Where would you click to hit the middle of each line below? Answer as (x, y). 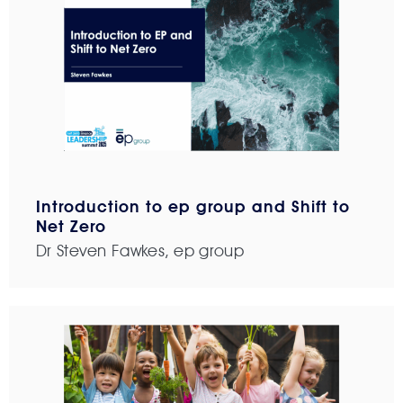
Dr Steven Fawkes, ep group (140, 251)
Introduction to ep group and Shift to (193, 207)
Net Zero (71, 227)
